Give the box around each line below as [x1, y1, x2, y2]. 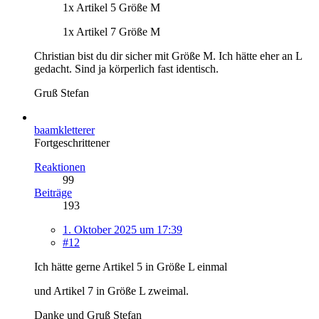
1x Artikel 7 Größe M [63, 25, 160, 38]
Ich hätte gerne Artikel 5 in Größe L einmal [34, 260, 227, 273]
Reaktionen [34, 160, 85, 173]
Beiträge [34, 186, 72, 199]
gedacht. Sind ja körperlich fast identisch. [34, 62, 219, 75]
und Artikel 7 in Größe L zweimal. [34, 284, 189, 297]
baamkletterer [34, 123, 95, 136]
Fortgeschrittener [34, 136, 110, 149]
